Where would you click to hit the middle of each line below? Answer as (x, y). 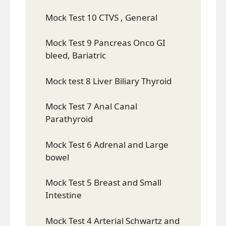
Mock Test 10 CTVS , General (101, 17)
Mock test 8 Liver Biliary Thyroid (108, 81)
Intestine (64, 195)
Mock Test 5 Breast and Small (103, 182)
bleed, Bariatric (76, 55)
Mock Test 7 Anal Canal (91, 106)
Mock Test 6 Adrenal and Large (107, 144)
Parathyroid (69, 119)
